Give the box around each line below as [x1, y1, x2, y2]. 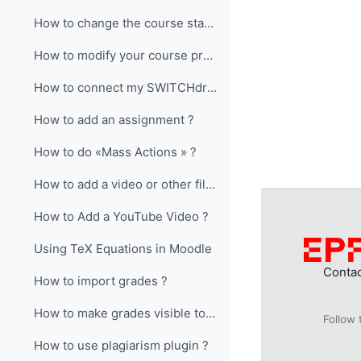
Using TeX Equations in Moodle [34, 241, 213, 257]
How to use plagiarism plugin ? [34, 338, 210, 354]
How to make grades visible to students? [205, 305, 216, 322]
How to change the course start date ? [204, 15, 214, 31]
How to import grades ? [34, 273, 168, 289]
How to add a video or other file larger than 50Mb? [205, 176, 216, 193]
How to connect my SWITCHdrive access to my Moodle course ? [207, 80, 218, 96]
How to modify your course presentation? [203, 48, 214, 64]
